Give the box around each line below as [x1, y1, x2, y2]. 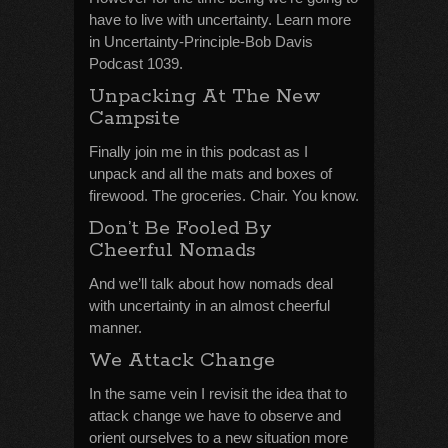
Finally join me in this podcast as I [89, 143, 308, 160]
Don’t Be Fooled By [89, 216, 272, 241]
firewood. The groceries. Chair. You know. [89, 187, 359, 204]
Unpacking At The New [89, 84, 321, 109]
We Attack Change [89, 348, 275, 373]
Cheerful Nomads [89, 238, 255, 263]
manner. [89, 319, 142, 336]
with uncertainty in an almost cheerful [89, 297, 330, 314]
